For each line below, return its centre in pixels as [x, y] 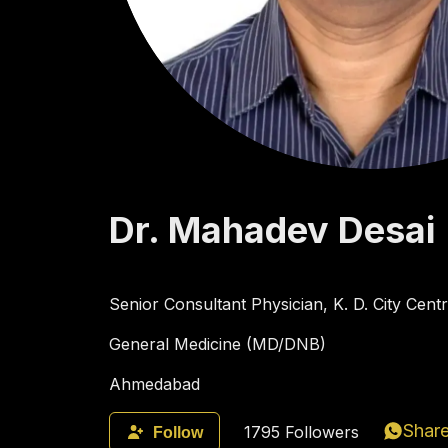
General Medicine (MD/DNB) [217, 344]
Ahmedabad [154, 384]
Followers [319, 432]
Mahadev [248, 229]
